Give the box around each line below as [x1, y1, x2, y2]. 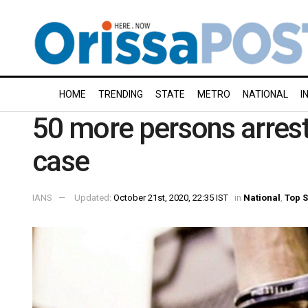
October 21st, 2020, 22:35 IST [113, 192, 228, 203]
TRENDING [98, 89, 143, 100]
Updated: [74, 192, 113, 203]
